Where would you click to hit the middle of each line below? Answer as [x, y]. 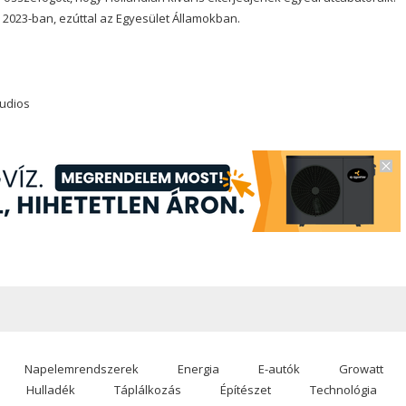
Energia [198, 368]
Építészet [246, 389]
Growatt [361, 368]
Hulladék [51, 389]
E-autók [279, 368]
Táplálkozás [148, 389]
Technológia [343, 389]
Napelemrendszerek [81, 368]
